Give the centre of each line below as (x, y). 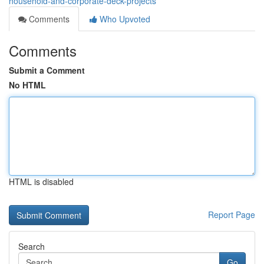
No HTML (27, 85)
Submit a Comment (47, 70)
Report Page (232, 214)
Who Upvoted (124, 19)
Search (32, 246)
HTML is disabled (41, 181)
